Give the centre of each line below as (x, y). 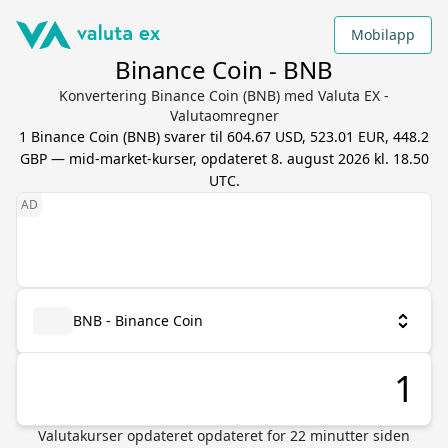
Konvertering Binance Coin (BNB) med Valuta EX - (224, 95)
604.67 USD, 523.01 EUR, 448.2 (328, 136)
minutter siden (358, 435)
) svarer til (191, 136)
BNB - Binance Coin (138, 320)
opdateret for (243, 435)
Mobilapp (383, 34)
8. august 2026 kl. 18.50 (349, 158)
